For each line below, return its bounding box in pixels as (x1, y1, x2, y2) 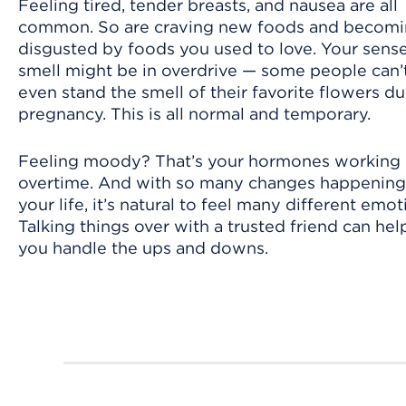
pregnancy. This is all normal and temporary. (18, 103, 371, 123)
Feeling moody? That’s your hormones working (18, 150, 401, 170)
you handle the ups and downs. (18, 237, 268, 257)
